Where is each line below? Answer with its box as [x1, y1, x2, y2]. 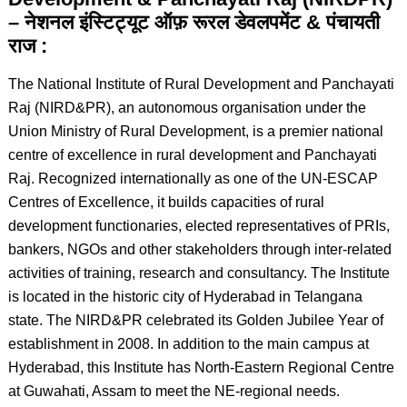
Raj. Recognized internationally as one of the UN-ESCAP [7, 171, 378, 186]
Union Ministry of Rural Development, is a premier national [7, 124, 383, 139]
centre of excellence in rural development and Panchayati [7, 147, 377, 163]
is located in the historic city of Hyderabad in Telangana [7, 289, 362, 304]
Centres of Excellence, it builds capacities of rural [7, 194, 324, 210]
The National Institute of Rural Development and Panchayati [7, 76, 394, 92]
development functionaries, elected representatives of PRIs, [7, 218, 390, 233]
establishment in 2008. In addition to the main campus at [7, 336, 369, 352]
